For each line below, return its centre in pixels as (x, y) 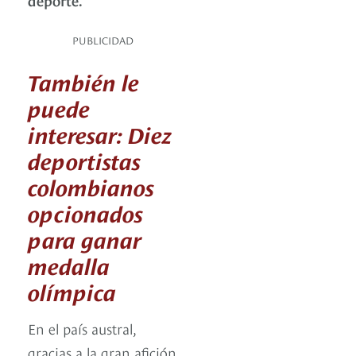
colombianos (91, 186)
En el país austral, (82, 328)
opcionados (85, 212)
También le (83, 81)
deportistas (84, 160)
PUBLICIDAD (103, 40)
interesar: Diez (100, 133)
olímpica (72, 291)
